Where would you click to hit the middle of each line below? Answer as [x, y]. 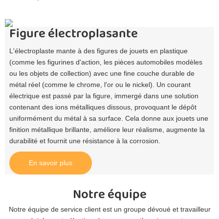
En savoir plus [50, 163]
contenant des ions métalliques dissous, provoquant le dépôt [103, 107]
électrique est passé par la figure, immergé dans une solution [104, 96]
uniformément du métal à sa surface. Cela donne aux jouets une [109, 119]
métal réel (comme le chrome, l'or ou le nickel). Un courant [100, 85]
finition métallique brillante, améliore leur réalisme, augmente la [107, 130]
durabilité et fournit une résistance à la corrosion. [85, 141]
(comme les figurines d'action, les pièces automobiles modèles [106, 62]
